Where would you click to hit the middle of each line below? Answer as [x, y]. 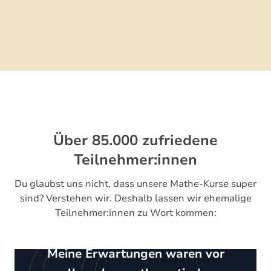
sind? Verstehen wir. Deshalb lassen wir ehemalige [135, 198]
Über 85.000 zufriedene [135, 140]
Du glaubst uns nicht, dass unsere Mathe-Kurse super [135, 184]
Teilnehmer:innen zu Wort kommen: [135, 213]
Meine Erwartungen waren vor [135, 254]
